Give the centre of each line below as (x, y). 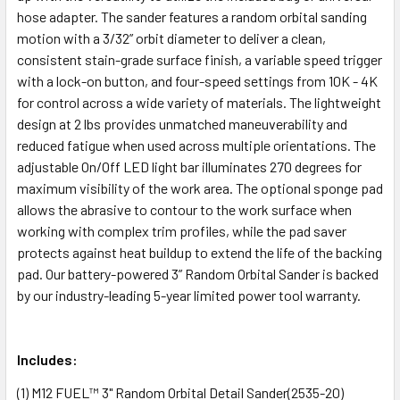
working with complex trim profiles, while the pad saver (182, 230)
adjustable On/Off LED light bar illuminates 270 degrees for (189, 166)
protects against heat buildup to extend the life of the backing (200, 252)
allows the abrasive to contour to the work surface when (184, 209)
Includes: (47, 359)
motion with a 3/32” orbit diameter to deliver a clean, (171, 37)
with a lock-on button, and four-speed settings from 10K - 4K (197, 80)
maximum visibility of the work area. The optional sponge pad (200, 187)
